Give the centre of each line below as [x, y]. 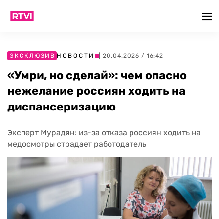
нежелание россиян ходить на [97, 91]
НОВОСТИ [76, 56]
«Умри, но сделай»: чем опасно [97, 75]
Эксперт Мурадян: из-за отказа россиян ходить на [104, 133]
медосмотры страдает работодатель [77, 144]
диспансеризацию [62, 107]
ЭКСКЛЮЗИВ [33, 56]
